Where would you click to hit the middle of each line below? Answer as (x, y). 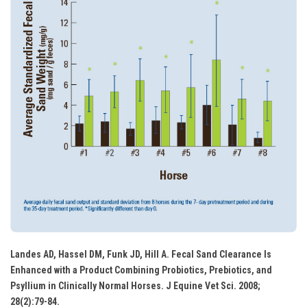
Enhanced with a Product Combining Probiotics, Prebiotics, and (141, 270)
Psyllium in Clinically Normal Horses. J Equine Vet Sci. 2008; (135, 286)
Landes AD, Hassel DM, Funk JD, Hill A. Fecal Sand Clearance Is (141, 255)
